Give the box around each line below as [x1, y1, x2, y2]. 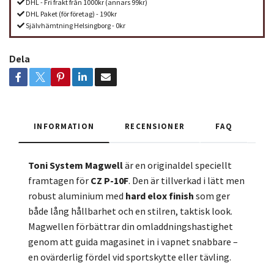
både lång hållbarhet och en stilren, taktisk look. [28, 205, 232, 218]
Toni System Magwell [28, 159, 123, 172]
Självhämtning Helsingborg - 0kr [24, 21, 125, 31]
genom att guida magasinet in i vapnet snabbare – [28, 235, 238, 248]
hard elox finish [125, 190, 194, 202]
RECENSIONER [125, 121, 185, 131]
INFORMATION [34, 121, 95, 131]
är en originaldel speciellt [123, 159, 232, 172]
